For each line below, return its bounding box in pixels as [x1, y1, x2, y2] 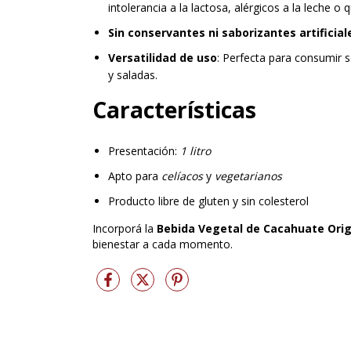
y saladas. [108, 67, 157, 82]
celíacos [161, 168, 203, 184]
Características [92, 95, 256, 125]
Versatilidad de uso [108, 50, 217, 65]
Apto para [108, 168, 161, 184]
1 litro [180, 143, 211, 159]
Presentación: [108, 143, 180, 159]
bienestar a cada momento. [92, 237, 233, 252]
